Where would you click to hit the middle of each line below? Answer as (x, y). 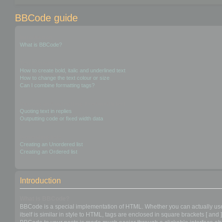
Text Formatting (41, 63)
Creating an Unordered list (51, 144)
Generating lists (41, 137)
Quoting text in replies (46, 111)
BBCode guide (46, 18)
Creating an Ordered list (49, 151)
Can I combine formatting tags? (57, 85)
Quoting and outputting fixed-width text (73, 103)
